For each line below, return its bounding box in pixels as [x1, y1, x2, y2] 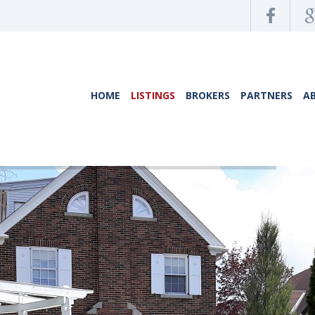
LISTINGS [131, 89, 175, 102]
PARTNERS [240, 89, 292, 102]
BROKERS [186, 89, 230, 102]
